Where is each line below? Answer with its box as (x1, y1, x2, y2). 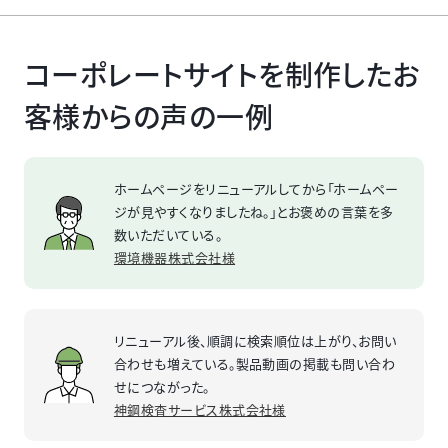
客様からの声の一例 (23, 96, 274, 137)
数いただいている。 (113, 225, 223, 245)
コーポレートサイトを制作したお (23, 54, 421, 95)
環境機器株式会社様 (113, 248, 236, 268)
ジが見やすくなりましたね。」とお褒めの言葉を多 (113, 202, 394, 222)
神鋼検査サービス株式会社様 (113, 400, 286, 420)
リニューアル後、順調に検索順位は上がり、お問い (113, 331, 397, 351)
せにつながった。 (113, 377, 210, 397)
